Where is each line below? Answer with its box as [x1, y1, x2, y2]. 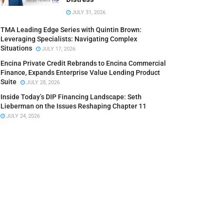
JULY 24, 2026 [5, 113, 40, 119]
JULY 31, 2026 [71, 9, 106, 16]
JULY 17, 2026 [40, 46, 75, 52]
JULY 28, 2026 [25, 79, 60, 86]
